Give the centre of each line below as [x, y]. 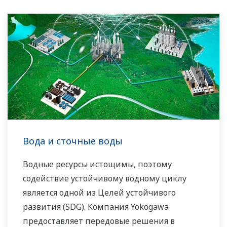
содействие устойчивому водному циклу [105, 179]
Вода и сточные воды [73, 141]
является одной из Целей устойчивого [99, 193]
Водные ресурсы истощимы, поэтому [97, 164]
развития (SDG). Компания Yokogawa [96, 207]
